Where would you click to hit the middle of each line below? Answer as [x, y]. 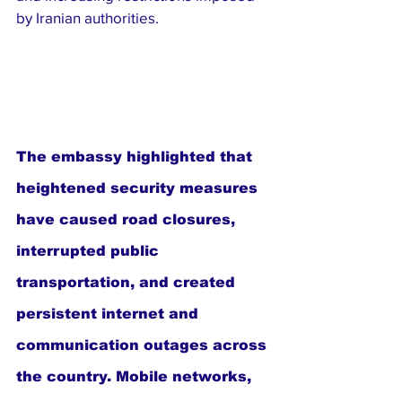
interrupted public [90, 251]
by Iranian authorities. [87, 17]
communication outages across [144, 345]
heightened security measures [139, 188]
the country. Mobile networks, [136, 377]
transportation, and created [128, 283]
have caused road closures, [128, 220]
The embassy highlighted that [136, 157]
